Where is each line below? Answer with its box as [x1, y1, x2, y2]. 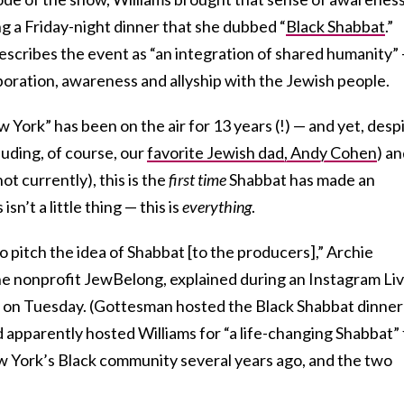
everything [182, 196, 252, 216]
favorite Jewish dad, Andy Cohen [147, 142, 377, 162]
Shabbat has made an [226, 169, 375, 189]
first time [169, 169, 226, 189]
